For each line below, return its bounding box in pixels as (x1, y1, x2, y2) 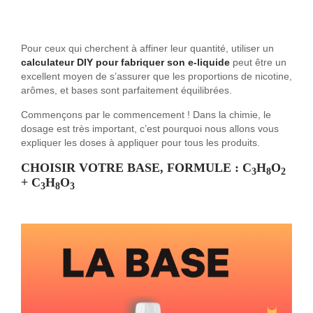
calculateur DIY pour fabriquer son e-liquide (21, 57, 230, 68)
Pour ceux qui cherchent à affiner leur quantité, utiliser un (21, 43, 274, 54)
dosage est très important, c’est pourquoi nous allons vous (21, 124, 279, 135)
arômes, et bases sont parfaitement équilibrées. (21, 85, 232, 96)
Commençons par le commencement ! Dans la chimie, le (21, 110, 271, 121)
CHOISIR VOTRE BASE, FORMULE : (21, 161, 242, 175)
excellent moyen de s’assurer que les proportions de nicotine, (21, 71, 292, 82)
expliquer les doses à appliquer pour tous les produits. (21, 138, 260, 149)
